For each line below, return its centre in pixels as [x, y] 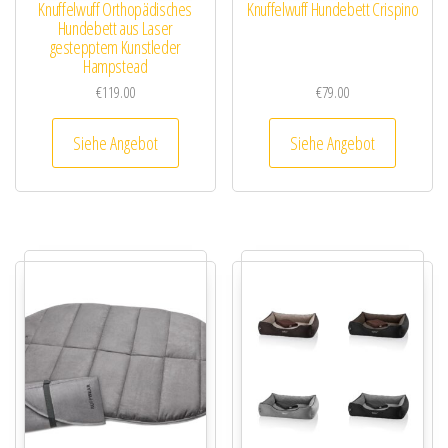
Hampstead [115, 66]
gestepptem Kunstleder [115, 47]
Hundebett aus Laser [115, 28]
